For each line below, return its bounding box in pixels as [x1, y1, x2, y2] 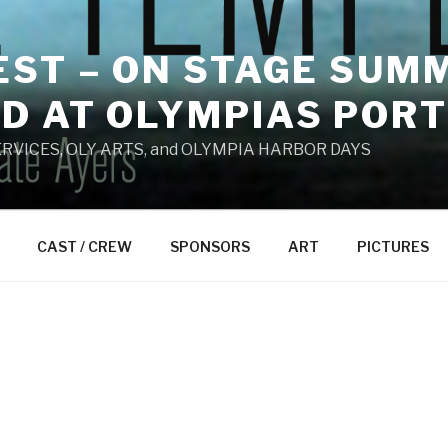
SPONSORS [169, 237, 250, 255]
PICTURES [356, 237, 429, 255]
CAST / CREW [36, 237, 132, 255]
